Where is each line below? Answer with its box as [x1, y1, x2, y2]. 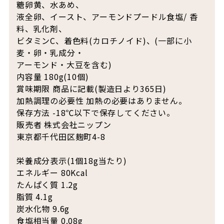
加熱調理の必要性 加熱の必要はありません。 [16, 94, 187, 107]
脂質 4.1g [16, 190, 53, 203]
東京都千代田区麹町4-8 [16, 130, 105, 143]
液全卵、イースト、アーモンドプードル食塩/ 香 [16, 10, 198, 23]
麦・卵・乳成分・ [16, 46, 84, 59]
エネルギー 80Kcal [16, 166, 88, 179]
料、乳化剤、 [16, 22, 67, 35]
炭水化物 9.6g [16, 202, 70, 215]
